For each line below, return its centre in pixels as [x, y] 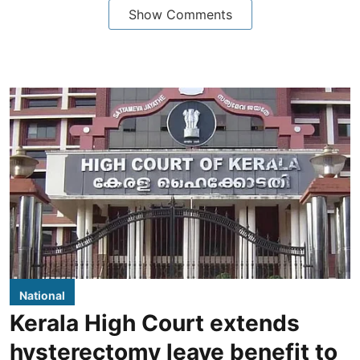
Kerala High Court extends [155, 323]
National [42, 295]
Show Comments [180, 14]
